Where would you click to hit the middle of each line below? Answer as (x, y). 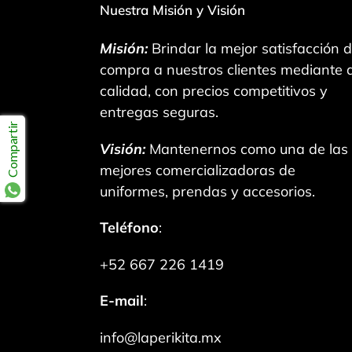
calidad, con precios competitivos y (214, 91)
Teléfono (129, 228)
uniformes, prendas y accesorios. (207, 191)
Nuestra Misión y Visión (172, 10)
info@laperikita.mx (161, 337)
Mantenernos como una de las (247, 148)
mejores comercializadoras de (198, 170)
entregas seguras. (159, 112)
